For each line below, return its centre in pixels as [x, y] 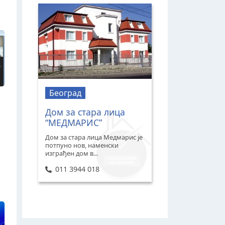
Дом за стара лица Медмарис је [94, 137]
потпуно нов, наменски [82, 145]
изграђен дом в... [72, 153]
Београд [66, 93]
